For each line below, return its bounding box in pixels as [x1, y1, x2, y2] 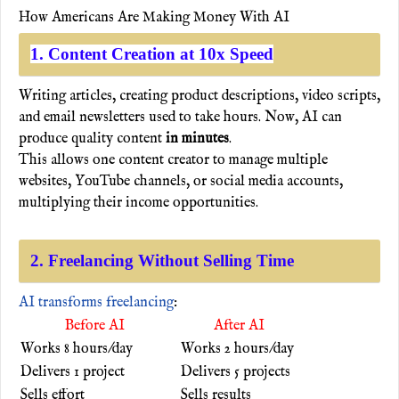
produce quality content [19, 129, 166, 148]
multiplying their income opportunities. [19, 193, 258, 212]
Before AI [64, 316, 135, 335]
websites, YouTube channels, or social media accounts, [19, 172, 343, 191]
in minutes [166, 129, 229, 148]
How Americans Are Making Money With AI [19, 8, 289, 27]
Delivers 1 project [20, 362, 132, 381]
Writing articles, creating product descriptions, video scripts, [19, 86, 380, 105]
